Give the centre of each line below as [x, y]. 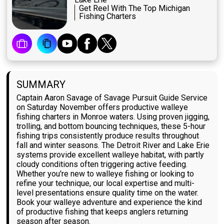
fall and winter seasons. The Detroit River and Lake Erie [113, 145]
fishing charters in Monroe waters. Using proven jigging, [113, 117]
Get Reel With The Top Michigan [135, 8]
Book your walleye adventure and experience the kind [109, 202]
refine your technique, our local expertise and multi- [106, 183]
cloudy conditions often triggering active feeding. [102, 164]
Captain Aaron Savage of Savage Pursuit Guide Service [112, 98]
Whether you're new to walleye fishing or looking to [105, 174]
